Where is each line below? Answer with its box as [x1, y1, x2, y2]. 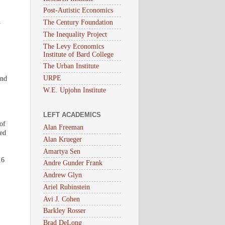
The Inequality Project [43, 30, 107, 38]
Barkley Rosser [43, 207, 86, 215]
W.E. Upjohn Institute [43, 86, 106, 94]
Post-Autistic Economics [43, 7, 113, 15]
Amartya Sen [43, 147, 80, 155]
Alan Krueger [43, 135, 82, 143]
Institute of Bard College [43, 50, 114, 58]
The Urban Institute [43, 62, 99, 70]
